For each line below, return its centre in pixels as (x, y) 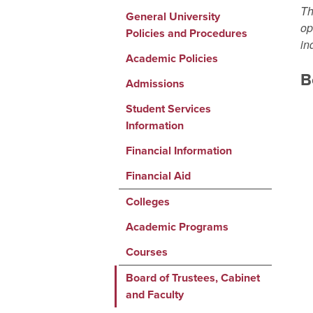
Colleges (147, 202)
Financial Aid (158, 176)
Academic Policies (172, 58)
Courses (146, 252)
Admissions (155, 83)
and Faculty (154, 294)
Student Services (168, 109)
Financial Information (179, 151)
